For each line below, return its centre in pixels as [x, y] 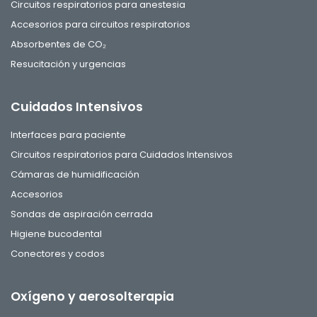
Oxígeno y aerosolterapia [92, 296]
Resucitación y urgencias [68, 64]
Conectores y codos [58, 253]
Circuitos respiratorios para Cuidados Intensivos [122, 154]
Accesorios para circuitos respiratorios [100, 24]
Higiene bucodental [56, 234]
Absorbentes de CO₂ [58, 44]
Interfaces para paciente [68, 134]
